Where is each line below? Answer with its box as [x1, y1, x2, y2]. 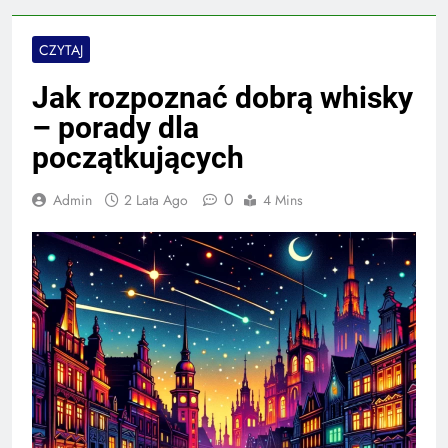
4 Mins [263, 189, 303, 210]
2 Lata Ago [124, 189, 188, 210]
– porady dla [32, 109, 199, 145]
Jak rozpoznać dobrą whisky [32, 79, 413, 115]
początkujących [32, 139, 244, 175]
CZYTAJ [39, 39, 83, 60]
